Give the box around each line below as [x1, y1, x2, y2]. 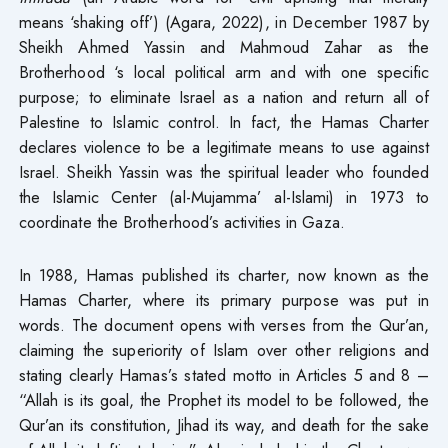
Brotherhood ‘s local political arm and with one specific [18, 59, 430, 84]
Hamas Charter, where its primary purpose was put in [18, 287, 430, 312]
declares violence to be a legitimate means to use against [18, 134, 430, 159]
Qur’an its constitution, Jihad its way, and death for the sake [18, 412, 430, 437]
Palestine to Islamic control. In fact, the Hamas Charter [18, 109, 430, 134]
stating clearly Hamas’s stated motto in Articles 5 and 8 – [18, 362, 430, 387]
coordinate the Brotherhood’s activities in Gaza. [18, 209, 345, 234]
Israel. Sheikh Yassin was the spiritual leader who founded [18, 159, 430, 184]
